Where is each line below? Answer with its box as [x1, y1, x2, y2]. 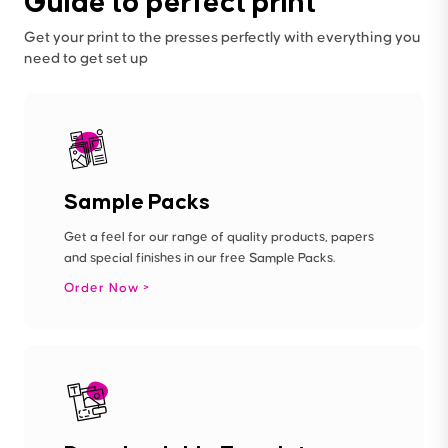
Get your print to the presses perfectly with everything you [24, 29, 421, 45]
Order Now [64, 280, 143, 295]
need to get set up [24, 50, 148, 66]
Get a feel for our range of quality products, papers [64, 229, 374, 244]
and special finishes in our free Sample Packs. [64, 250, 335, 265]
